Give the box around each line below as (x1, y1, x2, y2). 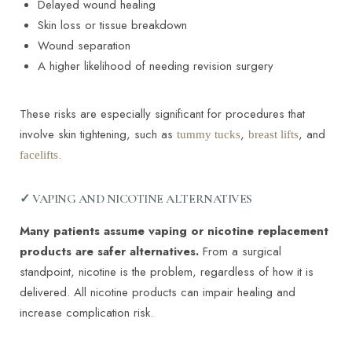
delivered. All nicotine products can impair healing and (20, 284, 295, 302)
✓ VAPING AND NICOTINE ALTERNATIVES (20, 191, 252, 207)
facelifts (20, 148, 58, 162)
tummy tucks (177, 128, 240, 141)
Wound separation (37, 37, 130, 55)
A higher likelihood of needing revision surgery (37, 57, 273, 75)
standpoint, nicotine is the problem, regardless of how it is (20, 263, 313, 281)
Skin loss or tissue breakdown (37, 16, 187, 35)
